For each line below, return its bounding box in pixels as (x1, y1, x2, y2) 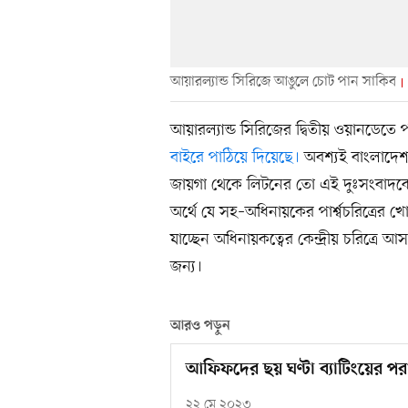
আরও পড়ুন (170, 318, 230, 335)
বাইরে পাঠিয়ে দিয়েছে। (170, 147, 300, 169)
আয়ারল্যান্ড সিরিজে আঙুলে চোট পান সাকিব (170, 72, 396, 93)
